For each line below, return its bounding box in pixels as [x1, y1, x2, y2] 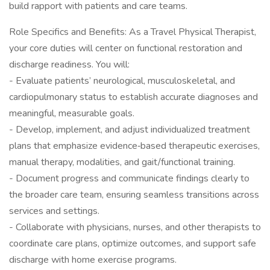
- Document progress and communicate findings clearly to [9, 172, 250, 185]
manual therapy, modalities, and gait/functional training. [9, 155, 235, 169]
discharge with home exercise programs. [9, 253, 177, 266]
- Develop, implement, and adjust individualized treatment [9, 123, 250, 136]
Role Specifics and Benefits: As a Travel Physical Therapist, [9, 25, 256, 39]
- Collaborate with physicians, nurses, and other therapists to [9, 221, 261, 234]
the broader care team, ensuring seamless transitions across [9, 188, 259, 201]
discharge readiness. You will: [9, 58, 130, 71]
